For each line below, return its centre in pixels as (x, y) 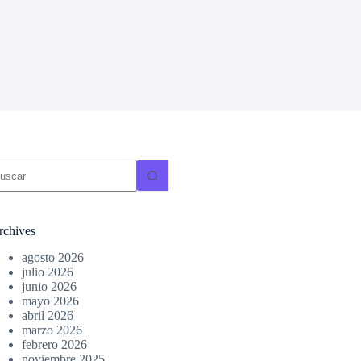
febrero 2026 (55, 344)
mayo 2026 (51, 301)
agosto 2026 (53, 257)
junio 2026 (50, 286)
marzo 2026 (52, 330)
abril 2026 (48, 315)
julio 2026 (48, 272)
